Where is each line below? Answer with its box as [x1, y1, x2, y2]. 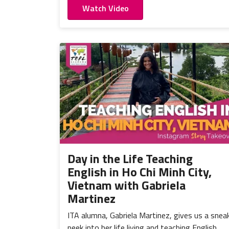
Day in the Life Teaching [67, 149, 193, 168]
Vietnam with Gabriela [67, 176, 186, 195]
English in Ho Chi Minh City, [67, 163, 212, 181]
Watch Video [82, 2, 129, 14]
